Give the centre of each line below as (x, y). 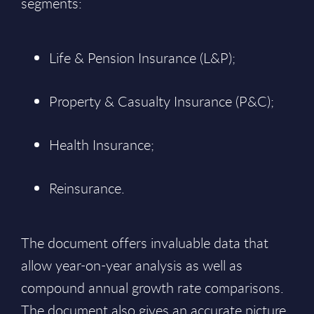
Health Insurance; (102, 145)
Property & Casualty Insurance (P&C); (162, 101)
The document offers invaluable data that (145, 243)
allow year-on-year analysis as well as (132, 265)
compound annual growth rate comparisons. (152, 288)
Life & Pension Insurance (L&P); (142, 58)
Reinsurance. (87, 188)
